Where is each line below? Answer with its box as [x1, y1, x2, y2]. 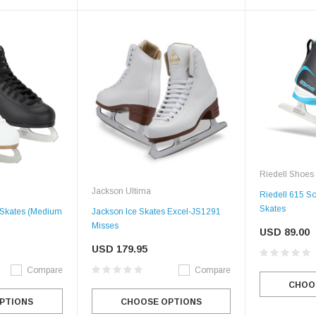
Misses [91, 221, 119, 231]
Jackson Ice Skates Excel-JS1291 [91, 207, 221, 217]
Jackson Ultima [91, 186, 151, 197]
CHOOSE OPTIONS [120, 297, 202, 308]
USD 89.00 [260, 226, 310, 238]
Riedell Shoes [260, 169, 314, 179]
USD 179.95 [91, 243, 147, 255]
